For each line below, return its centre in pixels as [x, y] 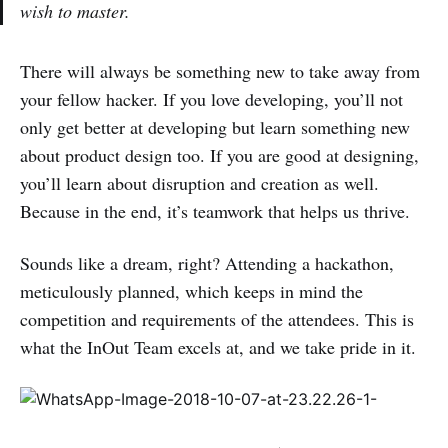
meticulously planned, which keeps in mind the [191, 290]
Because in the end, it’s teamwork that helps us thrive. [215, 210]
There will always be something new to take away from [220, 70]
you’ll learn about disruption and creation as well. [199, 182]
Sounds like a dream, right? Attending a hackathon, [207, 262]
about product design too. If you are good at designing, [219, 154]
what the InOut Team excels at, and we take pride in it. [218, 346]
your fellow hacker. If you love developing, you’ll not [211, 98]
